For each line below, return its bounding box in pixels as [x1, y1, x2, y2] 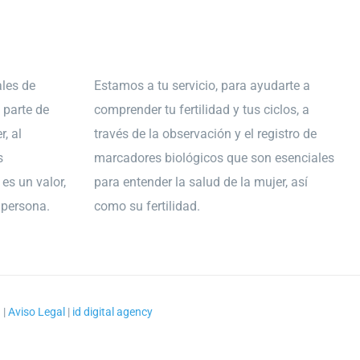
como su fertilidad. [93, 198, 200, 214]
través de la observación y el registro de [93, 126, 317, 141]
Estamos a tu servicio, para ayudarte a [93, 78, 310, 93]
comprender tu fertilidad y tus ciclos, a [93, 102, 309, 117]
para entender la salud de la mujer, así [93, 174, 308, 190]
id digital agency [72, 305, 153, 318]
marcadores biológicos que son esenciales [93, 150, 334, 166]
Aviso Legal [7, 305, 65, 318]
